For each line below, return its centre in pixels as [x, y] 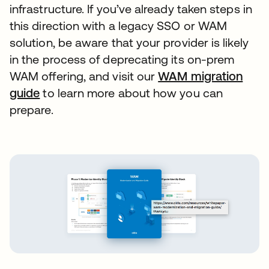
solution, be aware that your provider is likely [129, 42]
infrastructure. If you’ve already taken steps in [131, 8]
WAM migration [201, 76]
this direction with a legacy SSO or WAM [119, 25]
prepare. [32, 109]
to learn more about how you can [131, 92]
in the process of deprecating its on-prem [122, 59]
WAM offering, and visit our [84, 76]
